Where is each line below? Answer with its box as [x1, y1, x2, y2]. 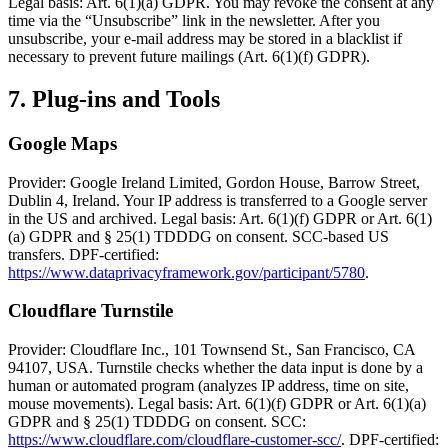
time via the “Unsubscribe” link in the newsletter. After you [8, 12, 380, 30]
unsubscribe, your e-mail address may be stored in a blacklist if [8, 30, 402, 48]
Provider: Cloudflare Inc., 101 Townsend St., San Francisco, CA [8, 341, 415, 359]
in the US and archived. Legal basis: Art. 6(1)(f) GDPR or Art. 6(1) [8, 209, 432, 227]
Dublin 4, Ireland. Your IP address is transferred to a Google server [8, 191, 427, 209]
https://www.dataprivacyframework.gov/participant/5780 [8, 263, 365, 281]
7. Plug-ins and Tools [8, 86, 220, 113]
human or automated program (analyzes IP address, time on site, [8, 377, 409, 395]
